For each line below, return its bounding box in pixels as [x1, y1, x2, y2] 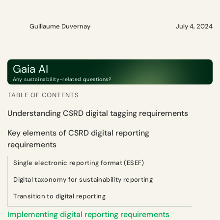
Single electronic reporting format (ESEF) [13, 158, 144, 167]
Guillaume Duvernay [29, 22, 90, 30]
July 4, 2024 [176, 22, 213, 30]
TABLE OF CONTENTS [7, 91, 79, 99]
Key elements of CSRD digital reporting [7, 127, 149, 138]
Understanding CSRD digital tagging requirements [7, 108, 188, 118]
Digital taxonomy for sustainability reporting [13, 175, 153, 184]
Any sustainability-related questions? [12, 76, 112, 82]
